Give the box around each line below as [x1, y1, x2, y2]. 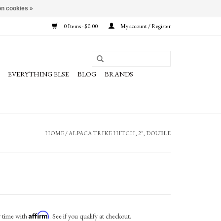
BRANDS [105, 70, 133, 78]
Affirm [28, 211, 49, 219]
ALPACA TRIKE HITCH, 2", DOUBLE [69, 129, 171, 137]
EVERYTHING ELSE [8, 70, 69, 78]
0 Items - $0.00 [63, 22, 99, 30]
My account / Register [119, 22, 171, 30]
